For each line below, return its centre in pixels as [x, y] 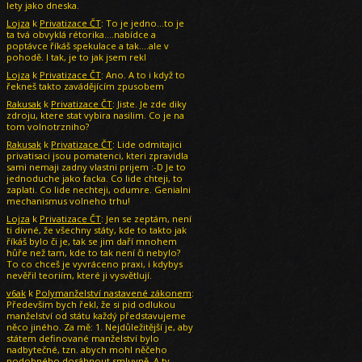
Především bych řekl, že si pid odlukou [91, 304]
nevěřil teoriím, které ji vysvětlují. [79, 275]
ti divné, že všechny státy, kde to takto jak [97, 230]
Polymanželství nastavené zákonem [114, 293]
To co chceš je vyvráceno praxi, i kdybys [95, 264]
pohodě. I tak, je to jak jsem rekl [76, 57]
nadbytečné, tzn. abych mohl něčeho [87, 349]
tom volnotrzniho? [48, 126]
